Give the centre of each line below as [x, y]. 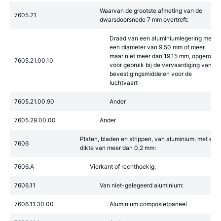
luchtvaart [124, 83]
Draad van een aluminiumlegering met [162, 38]
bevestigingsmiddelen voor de [151, 74]
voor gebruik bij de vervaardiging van [161, 65]
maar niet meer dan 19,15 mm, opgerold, [164, 56]
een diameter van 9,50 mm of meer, [158, 47]
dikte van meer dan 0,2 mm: [118, 148]
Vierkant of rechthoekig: [123, 166]
